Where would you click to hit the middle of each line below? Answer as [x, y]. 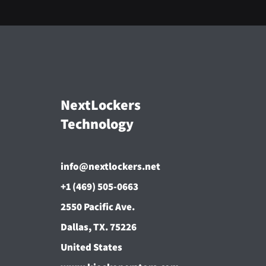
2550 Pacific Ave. [98, 207]
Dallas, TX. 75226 [99, 227]
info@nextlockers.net [110, 166]
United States [91, 247]
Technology [97, 123]
